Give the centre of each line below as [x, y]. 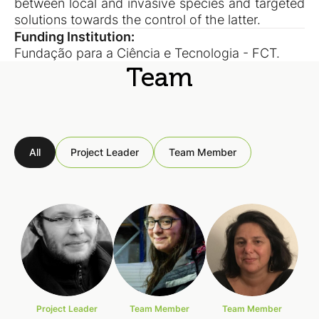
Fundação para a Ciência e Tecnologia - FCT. [147, 53]
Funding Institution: [74, 37]
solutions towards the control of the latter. [137, 20]
